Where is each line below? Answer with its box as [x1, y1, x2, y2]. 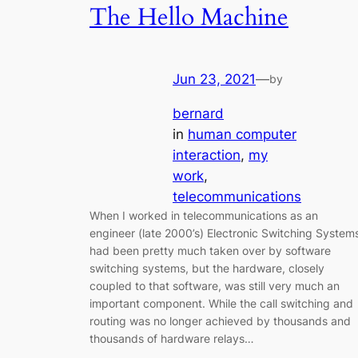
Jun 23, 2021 [173, 71, 256, 88]
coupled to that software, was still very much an [89, 278, 340, 292]
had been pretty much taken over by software [89, 243, 331, 257]
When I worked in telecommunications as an [89, 208, 318, 222]
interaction [173, 146, 241, 163]
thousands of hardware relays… [89, 331, 254, 345]
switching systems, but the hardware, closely [89, 261, 324, 275]
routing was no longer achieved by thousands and [89, 313, 351, 328]
